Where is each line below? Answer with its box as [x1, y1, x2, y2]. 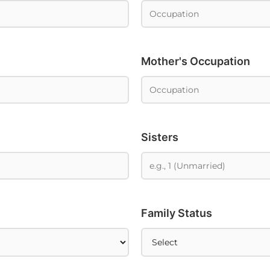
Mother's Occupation [141, 54, 250, 67]
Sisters [141, 130, 178, 143]
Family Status [141, 206, 212, 219]
